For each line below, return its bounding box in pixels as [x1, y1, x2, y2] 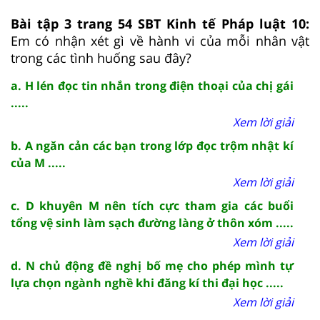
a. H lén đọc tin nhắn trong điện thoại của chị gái [11, 77, 294, 94]
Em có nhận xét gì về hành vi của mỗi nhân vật [11, 31, 309, 49]
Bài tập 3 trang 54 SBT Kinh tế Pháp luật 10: [11, 14, 309, 32]
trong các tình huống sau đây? [11, 49, 191, 66]
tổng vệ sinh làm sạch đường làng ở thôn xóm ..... [11, 214, 294, 231]
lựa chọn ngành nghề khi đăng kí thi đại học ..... [11, 274, 284, 291]
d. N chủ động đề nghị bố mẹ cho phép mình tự [11, 257, 294, 274]
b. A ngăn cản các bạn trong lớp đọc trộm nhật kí [11, 137, 294, 154]
